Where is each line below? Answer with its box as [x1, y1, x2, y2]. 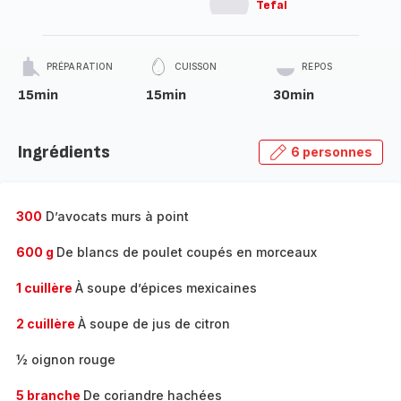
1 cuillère [16, 280, 75, 295]
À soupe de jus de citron [78, 316, 230, 331]
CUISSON [174, 61, 218, 72]
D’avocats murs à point [42, 209, 189, 224]
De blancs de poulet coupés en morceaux [56, 244, 317, 260]
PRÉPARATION [47, 61, 114, 72]
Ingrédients [18, 141, 110, 163]
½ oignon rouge [16, 352, 115, 367]
